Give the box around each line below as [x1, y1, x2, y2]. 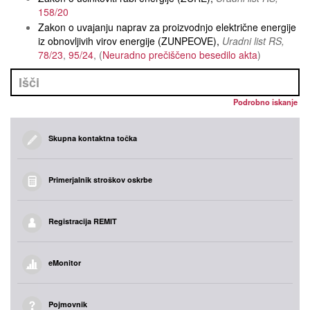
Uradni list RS [222, 34, 282, 48]
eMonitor [48, 257, 81, 268]
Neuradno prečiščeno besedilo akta [102, 48, 257, 62]
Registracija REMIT [48, 216, 117, 226]
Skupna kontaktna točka [48, 133, 137, 143]
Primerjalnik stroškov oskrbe [48, 174, 152, 185]
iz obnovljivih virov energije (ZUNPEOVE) [38, 34, 217, 48]
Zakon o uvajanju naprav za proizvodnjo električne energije [38, 20, 296, 34]
